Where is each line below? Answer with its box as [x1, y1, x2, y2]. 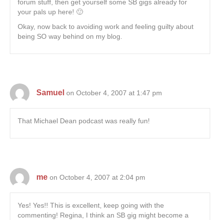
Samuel [36, 88, 64, 97]
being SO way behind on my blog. [18, 32, 122, 41]
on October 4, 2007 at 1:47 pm [66, 89, 162, 97]
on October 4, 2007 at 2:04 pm [50, 173, 145, 182]
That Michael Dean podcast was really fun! [18, 117, 150, 125]
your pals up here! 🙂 [18, 8, 83, 16]
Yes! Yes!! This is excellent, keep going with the [18, 201, 164, 210]
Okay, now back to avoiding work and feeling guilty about [18, 23, 193, 31]
